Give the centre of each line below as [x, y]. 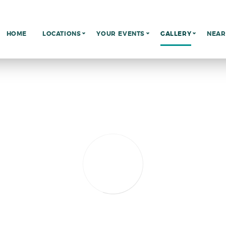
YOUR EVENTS [121, 34]
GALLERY [176, 34]
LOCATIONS [62, 34]
